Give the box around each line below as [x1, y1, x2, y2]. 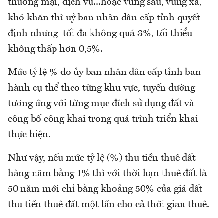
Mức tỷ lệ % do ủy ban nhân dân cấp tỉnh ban [8, 67, 201, 77]
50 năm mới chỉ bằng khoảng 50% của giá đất [8, 184, 202, 194]
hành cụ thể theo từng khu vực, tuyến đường [8, 83, 195, 93]
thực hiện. [8, 129, 51, 140]
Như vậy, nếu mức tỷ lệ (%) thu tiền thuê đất [8, 153, 196, 163]
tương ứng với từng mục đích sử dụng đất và [8, 98, 194, 109]
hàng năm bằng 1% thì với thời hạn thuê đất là [8, 168, 207, 179]
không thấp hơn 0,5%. [8, 44, 103, 54]
